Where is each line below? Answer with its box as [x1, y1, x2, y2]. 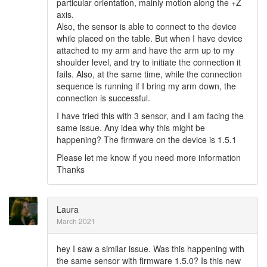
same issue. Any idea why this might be [57, 122, 205, 133]
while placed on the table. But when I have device [57, 32, 243, 44]
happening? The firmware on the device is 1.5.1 [57, 133, 237, 145]
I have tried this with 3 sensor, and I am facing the [57, 110, 244, 122]
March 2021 [57, 216, 95, 226]
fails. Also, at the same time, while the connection [57, 68, 242, 80]
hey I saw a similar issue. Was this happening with [57, 243, 244, 254]
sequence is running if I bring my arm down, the [57, 80, 236, 92]
